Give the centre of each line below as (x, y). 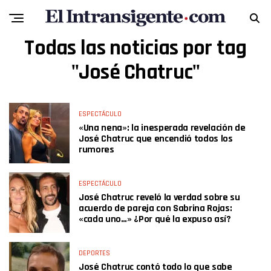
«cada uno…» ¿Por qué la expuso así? (155, 219)
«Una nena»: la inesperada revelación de (162, 128)
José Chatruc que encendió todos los (156, 139)
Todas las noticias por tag (135, 48)
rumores (96, 150)
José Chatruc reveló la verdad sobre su (159, 198)
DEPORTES (94, 253)
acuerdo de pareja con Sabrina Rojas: (155, 208)
